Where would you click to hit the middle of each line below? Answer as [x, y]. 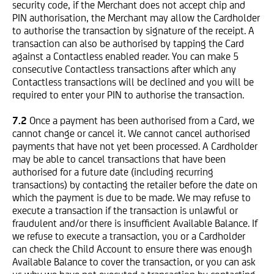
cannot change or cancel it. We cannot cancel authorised [131, 133]
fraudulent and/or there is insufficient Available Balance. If [135, 223]
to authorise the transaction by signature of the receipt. [129, 31]
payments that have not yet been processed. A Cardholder [135, 146]
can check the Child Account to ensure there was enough [132, 249]
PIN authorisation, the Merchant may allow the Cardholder [136, 18]
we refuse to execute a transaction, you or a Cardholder [129, 236]
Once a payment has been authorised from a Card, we [142, 120]
